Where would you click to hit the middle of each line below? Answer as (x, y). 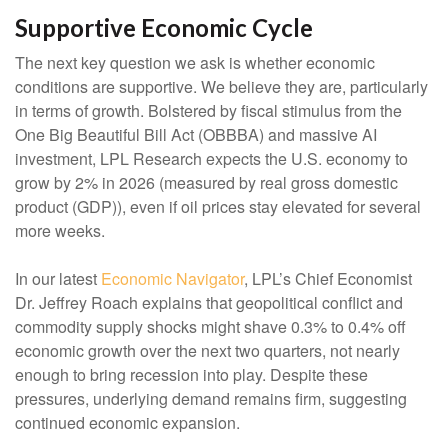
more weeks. (60, 231)
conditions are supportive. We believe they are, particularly (221, 87)
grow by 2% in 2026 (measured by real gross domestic (206, 183)
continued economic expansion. (127, 423)
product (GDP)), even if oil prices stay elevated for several (218, 207)
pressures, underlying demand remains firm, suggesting (211, 399)
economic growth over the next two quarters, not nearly (207, 351)
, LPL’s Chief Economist (328, 279)
